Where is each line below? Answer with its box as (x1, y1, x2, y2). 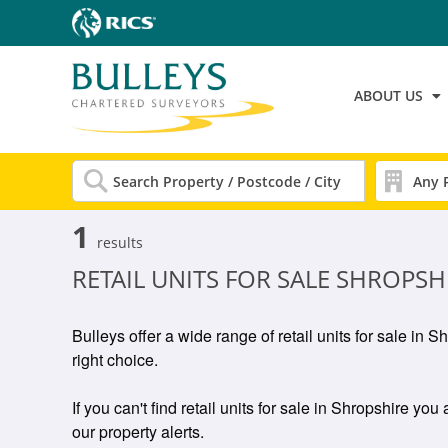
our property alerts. (72, 420, 204, 443)
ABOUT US (354, 85, 423, 105)
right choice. (72, 348, 158, 371)
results (97, 233, 143, 252)
